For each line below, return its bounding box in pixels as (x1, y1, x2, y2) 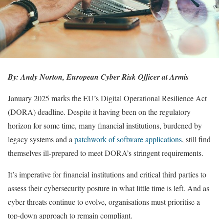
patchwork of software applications (74, 133, 182, 144)
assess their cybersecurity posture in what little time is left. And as (8, 182, 209, 193)
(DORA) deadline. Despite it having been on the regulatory (8, 106, 191, 117)
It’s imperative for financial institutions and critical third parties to (8, 169, 206, 179)
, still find (182, 133, 211, 144)
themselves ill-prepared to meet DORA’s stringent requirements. (8, 147, 203, 158)
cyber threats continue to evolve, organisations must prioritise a (8, 196, 200, 207)
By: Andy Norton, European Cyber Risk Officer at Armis (8, 71, 189, 82)
